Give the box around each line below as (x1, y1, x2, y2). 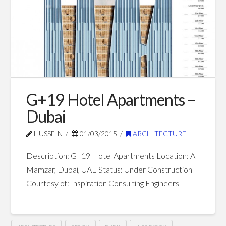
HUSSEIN (32, 129, 63, 138)
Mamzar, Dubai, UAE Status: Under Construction (26, 164, 192, 175)
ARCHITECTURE (131, 129, 186, 138)
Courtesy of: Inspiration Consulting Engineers (26, 178, 179, 188)
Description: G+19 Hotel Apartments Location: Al (26, 151, 197, 161)
